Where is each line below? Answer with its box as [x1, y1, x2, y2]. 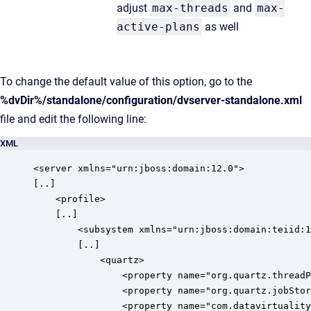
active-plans [117, 20, 200, 33]
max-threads [152, 1, 228, 15]
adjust [117, 1, 150, 15]
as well [202, 20, 239, 33]
